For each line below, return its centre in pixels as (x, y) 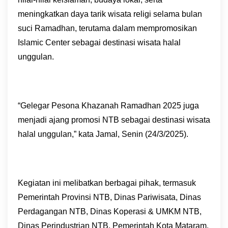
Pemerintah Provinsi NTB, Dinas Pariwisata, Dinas (109, 197)
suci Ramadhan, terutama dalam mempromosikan (107, 28)
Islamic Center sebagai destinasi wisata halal (99, 42)
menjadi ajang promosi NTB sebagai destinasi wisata (114, 120)
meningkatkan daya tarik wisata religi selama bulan (110, 14)
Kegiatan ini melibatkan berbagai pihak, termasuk (107, 183)
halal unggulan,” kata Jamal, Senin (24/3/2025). (103, 134)
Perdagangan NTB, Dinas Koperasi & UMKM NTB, (110, 211)
